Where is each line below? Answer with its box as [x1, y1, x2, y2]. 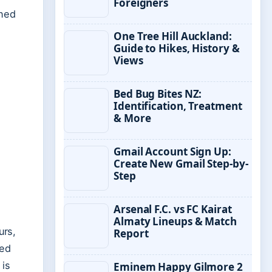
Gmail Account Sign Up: [114, 144, 231, 158]
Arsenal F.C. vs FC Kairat [114, 202, 232, 216]
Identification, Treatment [114, 99, 242, 113]
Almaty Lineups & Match [114, 214, 237, 228]
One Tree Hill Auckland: [114, 29, 232, 43]
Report [114, 226, 149, 240]
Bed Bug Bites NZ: [114, 87, 202, 101]
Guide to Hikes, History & [114, 41, 240, 55]
